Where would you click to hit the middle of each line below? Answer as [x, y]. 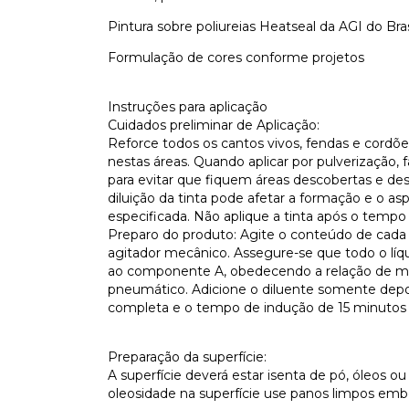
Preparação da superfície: [187, 357]
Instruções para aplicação [188, 107]
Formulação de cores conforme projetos [236, 58]
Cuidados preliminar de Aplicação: [214, 125]
